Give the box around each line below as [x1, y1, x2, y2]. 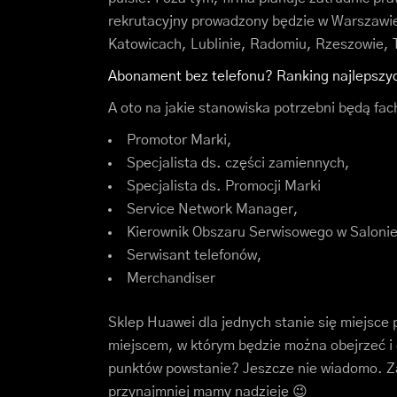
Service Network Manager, [127, 201, 299, 216]
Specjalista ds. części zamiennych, [127, 155, 350, 170]
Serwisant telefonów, [127, 247, 262, 262]
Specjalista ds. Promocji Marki [127, 178, 321, 193]
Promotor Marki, [127, 132, 232, 147]
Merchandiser [127, 270, 215, 285]
